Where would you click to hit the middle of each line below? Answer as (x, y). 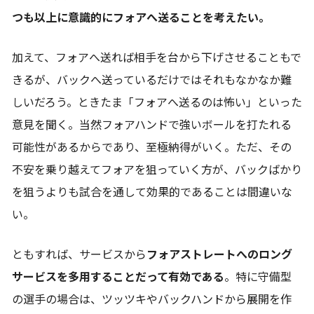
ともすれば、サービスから (79, 254)
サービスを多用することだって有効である (118, 277)
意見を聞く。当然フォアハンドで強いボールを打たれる (152, 125)
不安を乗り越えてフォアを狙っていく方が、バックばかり (157, 170)
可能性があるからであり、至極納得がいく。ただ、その (152, 147)
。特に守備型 (258, 277)
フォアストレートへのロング (219, 254)
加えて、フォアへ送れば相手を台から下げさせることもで (157, 57)
